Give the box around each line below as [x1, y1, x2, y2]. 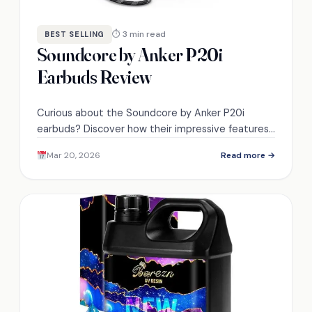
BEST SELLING [45, 29, 104, 39]
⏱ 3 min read [111, 28, 166, 40]
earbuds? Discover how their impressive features [37, 122, 269, 135]
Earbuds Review [37, 65, 152, 88]
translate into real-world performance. [37, 138, 219, 151]
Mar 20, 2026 [46, 149, 100, 161]
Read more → [221, 149, 275, 161]
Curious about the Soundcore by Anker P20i [37, 106, 244, 119]
